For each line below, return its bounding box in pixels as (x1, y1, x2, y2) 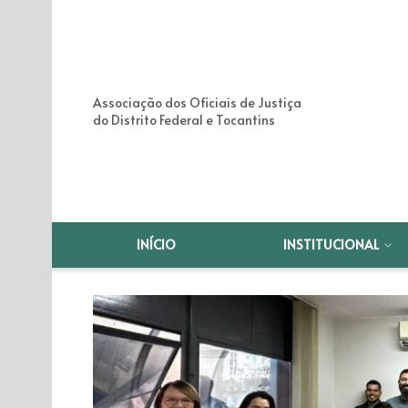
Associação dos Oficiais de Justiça (93, 94, 301, 111)
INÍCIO (137, 236, 177, 253)
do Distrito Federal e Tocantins (93, 111, 275, 128)
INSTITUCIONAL (283, 236, 380, 253)
